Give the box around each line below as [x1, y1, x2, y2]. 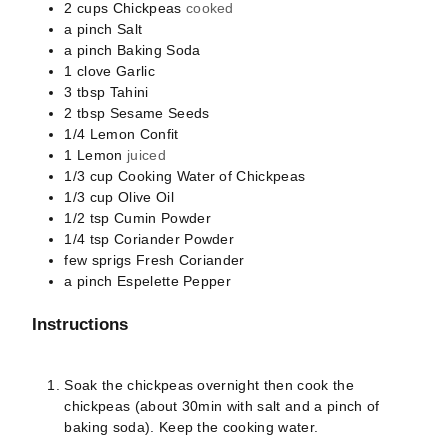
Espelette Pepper [116, 272, 232, 289]
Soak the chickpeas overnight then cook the [64, 376, 354, 393]
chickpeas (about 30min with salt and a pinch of [64, 397, 380, 414]
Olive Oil [117, 188, 174, 205]
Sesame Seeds [109, 104, 210, 121]
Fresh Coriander [135, 251, 245, 268]
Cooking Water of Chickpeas [117, 167, 306, 184]
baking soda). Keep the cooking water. [64, 418, 323, 435]
